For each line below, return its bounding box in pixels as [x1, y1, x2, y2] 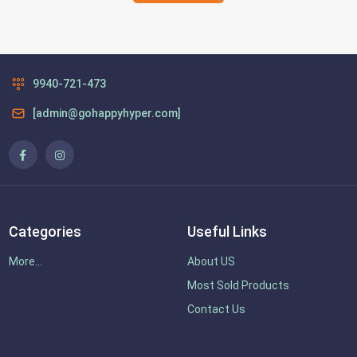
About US [186, 254, 235, 268]
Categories [8, 222, 81, 240]
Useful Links [186, 222, 267, 240]
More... [8, 254, 42, 268]
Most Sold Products [186, 278, 289, 292]
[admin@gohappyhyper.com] [32, 106, 181, 120]
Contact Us [186, 302, 245, 316]
